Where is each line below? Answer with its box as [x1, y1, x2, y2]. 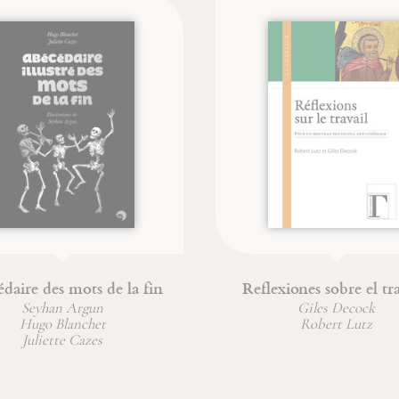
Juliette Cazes [22, 330, 103, 349]
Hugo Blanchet [19, 313, 106, 333]
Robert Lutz [300, 313, 373, 333]
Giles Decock [297, 297, 376, 317]
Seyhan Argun [21, 297, 104, 317]
